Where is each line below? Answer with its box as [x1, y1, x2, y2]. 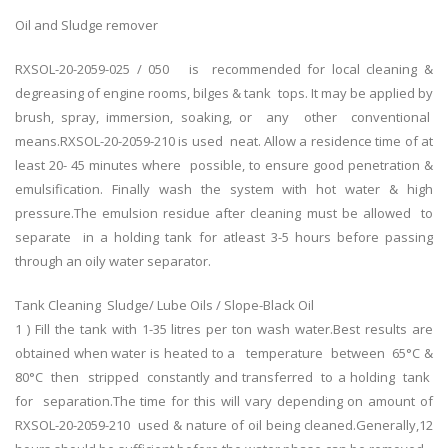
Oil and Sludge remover [15, 16, 158, 35]
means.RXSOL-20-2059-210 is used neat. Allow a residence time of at [15, 132, 433, 151]
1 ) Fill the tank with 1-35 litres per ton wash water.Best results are [15, 320, 433, 339]
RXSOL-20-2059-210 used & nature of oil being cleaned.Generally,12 [15, 416, 433, 435]
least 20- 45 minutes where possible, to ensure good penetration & [15, 156, 433, 175]
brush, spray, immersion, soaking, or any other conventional [15, 108, 433, 127]
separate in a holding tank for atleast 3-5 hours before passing [15, 228, 433, 247]
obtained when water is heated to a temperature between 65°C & [15, 344, 433, 363]
